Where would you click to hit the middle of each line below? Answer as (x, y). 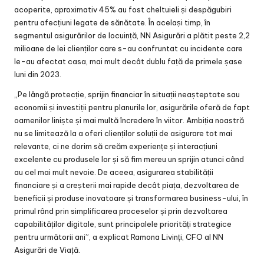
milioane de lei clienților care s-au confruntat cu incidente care (128, 48)
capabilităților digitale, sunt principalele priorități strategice (123, 224)
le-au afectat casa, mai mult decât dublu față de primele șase (128, 61)
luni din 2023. (38, 74)
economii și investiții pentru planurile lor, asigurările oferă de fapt (132, 107)
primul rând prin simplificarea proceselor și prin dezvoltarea (121, 211)
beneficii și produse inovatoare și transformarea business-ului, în (131, 198)
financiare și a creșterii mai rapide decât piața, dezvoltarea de (127, 185)
